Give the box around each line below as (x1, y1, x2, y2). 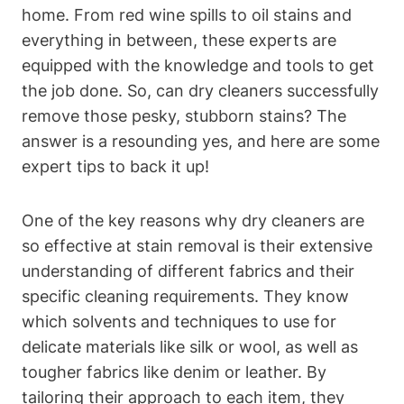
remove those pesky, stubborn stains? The (22, 106, 346, 125)
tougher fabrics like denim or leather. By (22, 362, 326, 381)
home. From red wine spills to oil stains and (22, 5, 352, 24)
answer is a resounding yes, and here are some (22, 131, 380, 151)
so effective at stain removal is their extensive (22, 235, 372, 255)
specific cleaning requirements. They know (22, 286, 349, 306)
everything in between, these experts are (22, 30, 336, 50)
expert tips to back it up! (22, 156, 209, 176)
